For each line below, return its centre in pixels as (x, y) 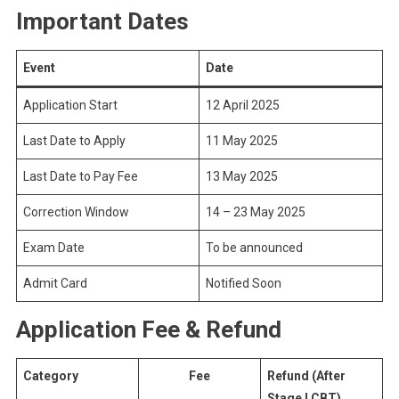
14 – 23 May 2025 (255, 212)
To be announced (254, 248)
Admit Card (55, 283)
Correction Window (76, 212)
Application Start (70, 105)
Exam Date (53, 248)
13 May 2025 (241, 176)
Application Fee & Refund (148, 330)
